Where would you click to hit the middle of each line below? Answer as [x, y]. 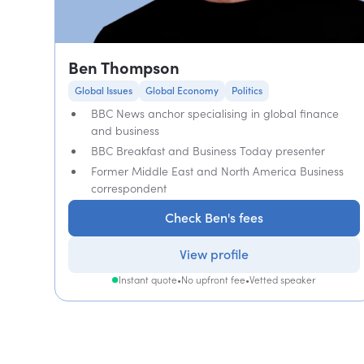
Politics [247, 91]
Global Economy [182, 91]
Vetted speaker [283, 280]
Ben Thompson [124, 68]
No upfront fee [214, 280]
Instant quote [148, 280]
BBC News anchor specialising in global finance [215, 113]
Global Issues [104, 91]
